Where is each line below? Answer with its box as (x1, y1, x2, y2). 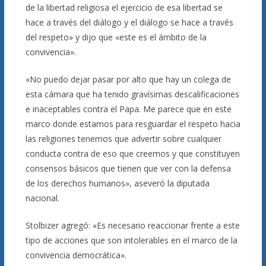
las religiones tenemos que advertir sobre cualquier (25, 133, 221, 144)
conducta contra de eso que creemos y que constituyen (25, 148, 240, 159)
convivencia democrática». (25, 249, 126, 261)
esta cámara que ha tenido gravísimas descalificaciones (25, 88, 239, 100)
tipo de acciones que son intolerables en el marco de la (25, 235, 237, 246)
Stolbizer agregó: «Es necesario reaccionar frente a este (25, 220, 240, 231)
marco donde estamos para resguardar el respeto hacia (25, 118, 240, 129)
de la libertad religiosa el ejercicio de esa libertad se (25, 2, 223, 13)
